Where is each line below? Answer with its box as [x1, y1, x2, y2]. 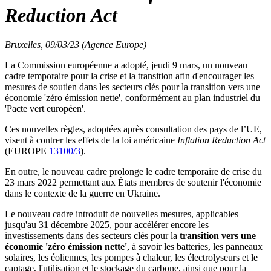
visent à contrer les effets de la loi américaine [5, 135, 177, 145]
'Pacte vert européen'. [5, 103, 86, 114]
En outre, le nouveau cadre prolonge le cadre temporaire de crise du [5, 166, 262, 177]
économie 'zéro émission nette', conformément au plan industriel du [5, 93, 260, 103]
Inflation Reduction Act [177, 135, 266, 145]
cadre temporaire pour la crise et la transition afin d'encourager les [5, 71, 254, 81]
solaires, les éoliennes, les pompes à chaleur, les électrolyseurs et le [5, 252, 258, 263]
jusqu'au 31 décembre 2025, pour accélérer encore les [5, 220, 209, 230]
